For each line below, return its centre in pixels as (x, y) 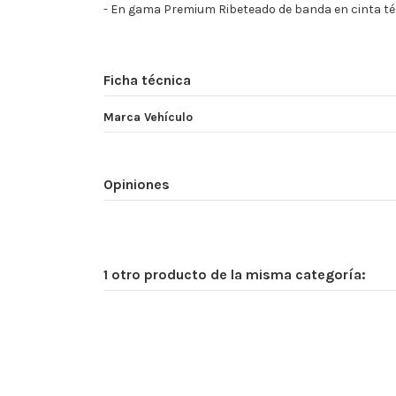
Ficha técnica (147, 80)
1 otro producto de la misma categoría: (235, 274)
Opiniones (137, 185)
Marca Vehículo (148, 118)
